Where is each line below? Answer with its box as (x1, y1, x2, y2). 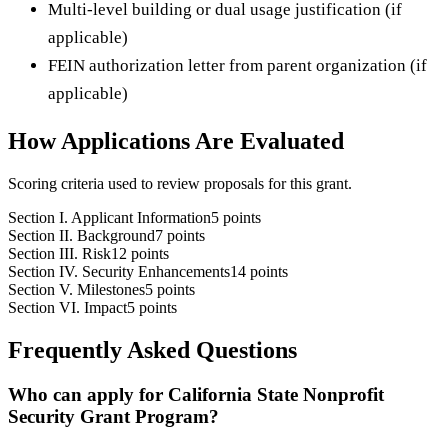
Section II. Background (8, 226, 155, 244)
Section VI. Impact (8, 298, 127, 316)
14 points (230, 262, 288, 280)
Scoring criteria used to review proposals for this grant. (8, 174, 352, 192)
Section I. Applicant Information (8, 208, 211, 226)
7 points (155, 226, 205, 244)
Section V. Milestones (8, 280, 145, 298)
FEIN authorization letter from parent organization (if (48, 56, 427, 75)
